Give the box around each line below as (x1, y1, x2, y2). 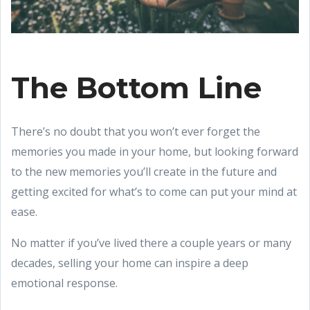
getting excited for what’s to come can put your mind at (11, 183, 297, 199)
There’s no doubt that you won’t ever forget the (11, 123, 260, 139)
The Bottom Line (11, 70, 262, 105)
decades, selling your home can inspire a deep (11, 255, 248, 271)
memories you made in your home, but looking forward (11, 143, 298, 159)
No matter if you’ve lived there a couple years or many (11, 235, 291, 250)
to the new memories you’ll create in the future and (11, 163, 277, 179)
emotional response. (11, 275, 118, 291)
